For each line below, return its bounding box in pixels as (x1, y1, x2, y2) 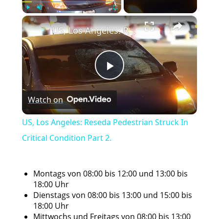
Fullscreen (115, 16, 133, 21)
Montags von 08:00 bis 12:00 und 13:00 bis (33, 168, 188, 179)
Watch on (27, 94, 63, 105)
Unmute (39, 16, 53, 21)
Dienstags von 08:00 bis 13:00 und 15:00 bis (33, 189, 192, 200)
